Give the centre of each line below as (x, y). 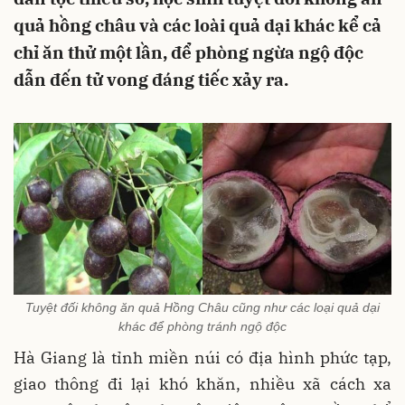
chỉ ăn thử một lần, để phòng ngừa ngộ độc (188, 52)
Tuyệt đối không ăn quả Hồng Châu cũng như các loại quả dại (202, 307)
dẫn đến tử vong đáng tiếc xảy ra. (151, 80)
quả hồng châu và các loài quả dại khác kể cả (198, 25)
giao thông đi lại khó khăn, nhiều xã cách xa (202, 383)
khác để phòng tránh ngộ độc (202, 326)
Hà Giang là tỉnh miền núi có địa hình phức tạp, (202, 357)
